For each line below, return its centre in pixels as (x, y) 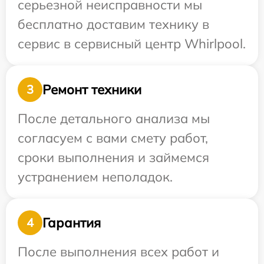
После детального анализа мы (114, 119)
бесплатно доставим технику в (113, 24)
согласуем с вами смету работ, (113, 138)
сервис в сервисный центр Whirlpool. (132, 44)
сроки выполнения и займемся (113, 158)
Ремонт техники (92, 89)
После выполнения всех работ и (118, 252)
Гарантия (72, 222)
